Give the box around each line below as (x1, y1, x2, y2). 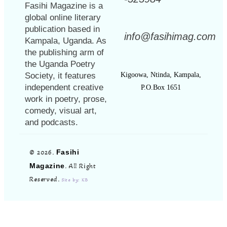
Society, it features (25, 70, 96, 81)
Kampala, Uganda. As (25, 35, 106, 46)
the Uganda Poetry (25, 59, 95, 69)
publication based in (25, 24, 100, 34)
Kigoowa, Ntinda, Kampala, (120, 70, 201, 79)
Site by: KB (62, 176, 88, 183)
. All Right (64, 161, 96, 170)
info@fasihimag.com (124, 30, 216, 42)
